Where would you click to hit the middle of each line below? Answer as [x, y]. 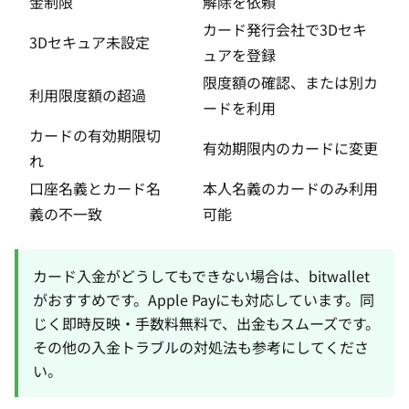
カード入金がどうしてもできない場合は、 [171, 276]
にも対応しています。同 [295, 299]
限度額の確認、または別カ [290, 82]
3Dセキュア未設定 [89, 42]
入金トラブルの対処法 [164, 347]
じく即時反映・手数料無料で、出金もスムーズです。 [206, 323]
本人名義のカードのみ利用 [290, 188]
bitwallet [339, 276]
